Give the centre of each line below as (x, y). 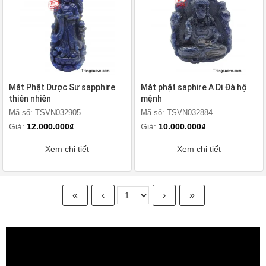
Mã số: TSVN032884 (177, 113)
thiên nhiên (30, 99)
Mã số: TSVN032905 (45, 113)
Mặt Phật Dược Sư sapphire (62, 87)
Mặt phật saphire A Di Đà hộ (194, 87)
